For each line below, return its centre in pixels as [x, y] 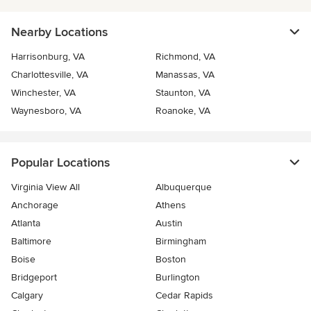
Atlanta [26, 224]
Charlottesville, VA [50, 75]
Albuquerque [184, 187]
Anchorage [35, 205]
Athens [171, 205]
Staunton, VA [183, 93]
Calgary [27, 296]
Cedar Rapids [184, 296]
